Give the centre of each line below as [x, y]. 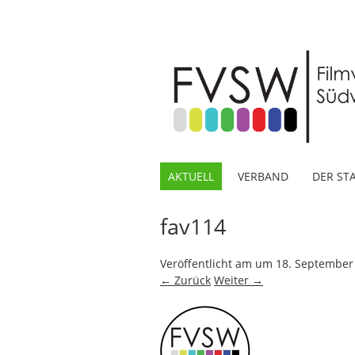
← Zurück [185, 280]
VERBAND [263, 176]
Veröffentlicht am [208, 263]
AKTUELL [191, 176]
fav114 [193, 226]
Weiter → [239, 280]
